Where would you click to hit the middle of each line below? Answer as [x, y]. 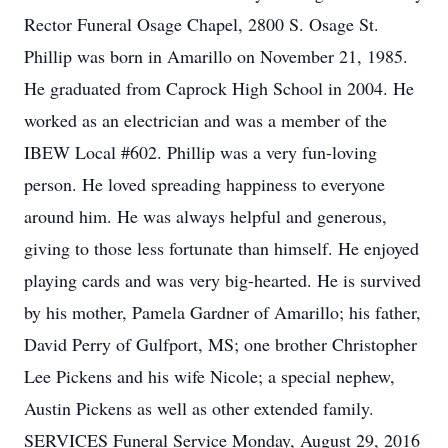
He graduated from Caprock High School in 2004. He [219, 88]
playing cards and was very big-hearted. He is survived [222, 280]
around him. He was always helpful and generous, [205, 216]
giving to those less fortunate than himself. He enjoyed [221, 248]
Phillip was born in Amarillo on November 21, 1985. [216, 56]
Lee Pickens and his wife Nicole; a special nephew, [209, 376]
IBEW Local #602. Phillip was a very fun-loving [200, 152]
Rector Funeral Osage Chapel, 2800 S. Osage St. [201, 24]
